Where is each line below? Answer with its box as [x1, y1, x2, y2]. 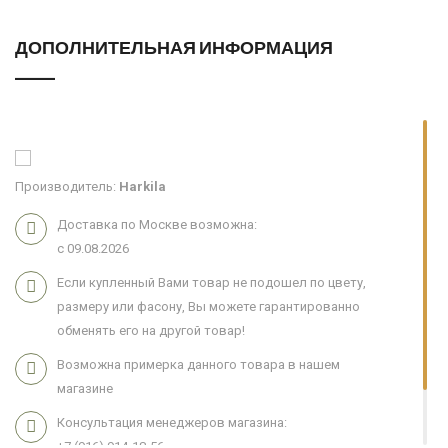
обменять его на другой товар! [57, 323, 245, 339]
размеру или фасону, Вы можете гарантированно [57, 299, 360, 315]
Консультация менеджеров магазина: [57, 415, 287, 431]
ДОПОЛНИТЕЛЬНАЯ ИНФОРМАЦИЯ [15, 36, 333, 59]
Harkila [119, 179, 166, 195]
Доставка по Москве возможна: [57, 217, 257, 233]
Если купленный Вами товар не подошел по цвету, [57, 275, 366, 291]
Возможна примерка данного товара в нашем [57, 357, 340, 373]
